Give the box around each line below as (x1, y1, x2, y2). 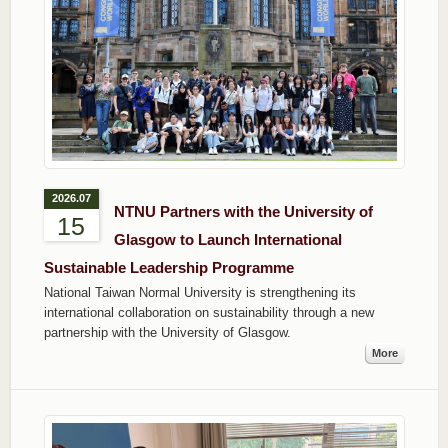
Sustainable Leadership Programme (43, 259, 294, 277)
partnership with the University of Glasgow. (43, 325, 291, 341)
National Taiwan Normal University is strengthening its (43, 285, 356, 301)
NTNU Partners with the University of (113, 203, 373, 221)
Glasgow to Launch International (113, 231, 342, 249)
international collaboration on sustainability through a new (43, 305, 374, 321)
